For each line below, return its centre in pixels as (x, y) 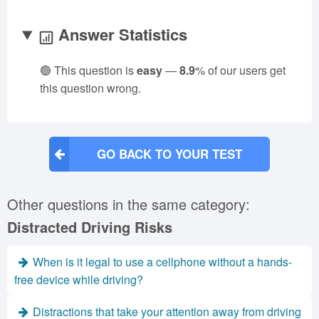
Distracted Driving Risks (90, 227)
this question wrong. (90, 88)
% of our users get (240, 70)
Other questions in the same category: (129, 204)
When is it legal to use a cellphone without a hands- (162, 262)
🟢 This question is (88, 70)
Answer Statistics (121, 34)
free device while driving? (79, 279)
